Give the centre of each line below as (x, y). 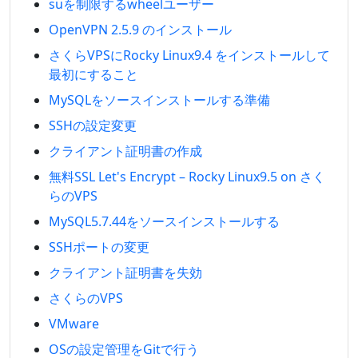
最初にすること (93, 74)
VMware (74, 324)
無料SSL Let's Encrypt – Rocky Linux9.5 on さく (187, 177)
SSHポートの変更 (99, 247)
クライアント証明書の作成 (125, 151)
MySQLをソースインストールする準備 (159, 100)
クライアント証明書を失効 (125, 272)
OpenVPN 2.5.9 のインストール (140, 30)
